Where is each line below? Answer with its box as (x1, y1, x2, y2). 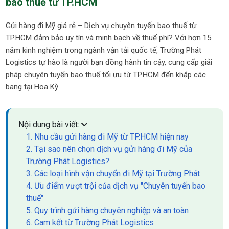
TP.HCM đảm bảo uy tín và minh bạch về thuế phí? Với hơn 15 (6, 33, 212, 42)
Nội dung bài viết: (18, 120, 82, 129)
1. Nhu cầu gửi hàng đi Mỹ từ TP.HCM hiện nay (26, 132, 189, 142)
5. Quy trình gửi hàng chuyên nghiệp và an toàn (26, 205, 189, 215)
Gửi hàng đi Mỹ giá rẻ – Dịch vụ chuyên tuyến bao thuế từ (6, 21, 197, 30)
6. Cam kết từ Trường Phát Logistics (26, 218, 154, 227)
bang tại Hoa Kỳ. (6, 82, 60, 91)
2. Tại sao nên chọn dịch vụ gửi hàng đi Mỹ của (26, 144, 193, 154)
